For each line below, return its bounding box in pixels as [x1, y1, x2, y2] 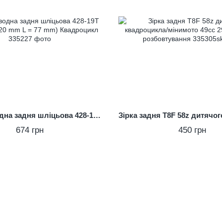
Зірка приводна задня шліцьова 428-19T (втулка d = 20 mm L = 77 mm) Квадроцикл [93, 111, 101, 119]
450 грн [178, 125, 207, 135]
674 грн [15, 125, 44, 135]
